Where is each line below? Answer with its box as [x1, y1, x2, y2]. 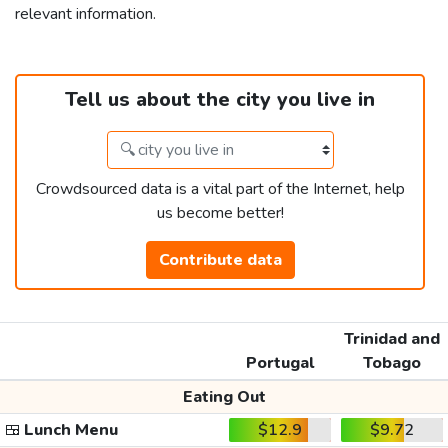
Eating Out [182, 386, 266, 409]
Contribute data [158, 249, 282, 272]
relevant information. [15, 3, 156, 26]
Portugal [246, 352, 314, 375]
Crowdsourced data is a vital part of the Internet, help [35, 178, 405, 201]
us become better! [156, 202, 284, 225]
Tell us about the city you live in [65, 86, 375, 114]
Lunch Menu [20, 419, 118, 442]
